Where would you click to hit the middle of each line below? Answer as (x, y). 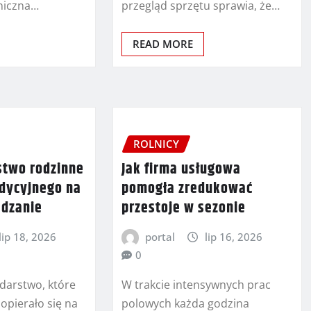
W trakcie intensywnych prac (196, 284)
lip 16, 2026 (233, 237)
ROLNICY (156, 144)
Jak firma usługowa (181, 170)
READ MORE (162, 44)
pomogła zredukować (187, 189)
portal (160, 237)
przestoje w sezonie (183, 209)
